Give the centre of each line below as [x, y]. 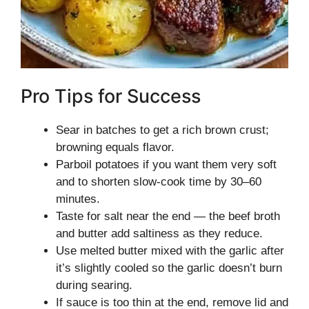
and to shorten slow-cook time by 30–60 [159, 182]
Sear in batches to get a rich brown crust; [162, 130]
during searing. [94, 285]
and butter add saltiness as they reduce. [159, 233]
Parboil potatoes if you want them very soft [166, 165]
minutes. [78, 199]
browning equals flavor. [115, 147]
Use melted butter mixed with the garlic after [170, 251]
